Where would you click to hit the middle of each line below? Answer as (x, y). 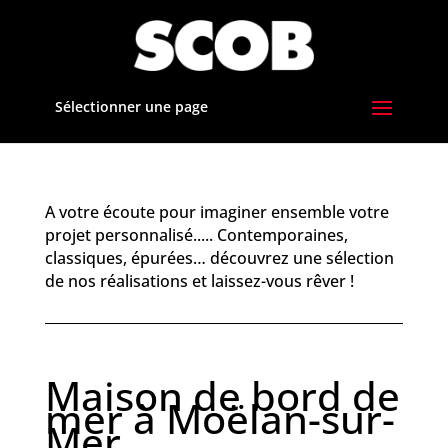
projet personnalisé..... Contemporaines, (196, 235)
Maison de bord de (222, 395)
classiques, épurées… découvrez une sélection (219, 258)
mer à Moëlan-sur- (219, 418)
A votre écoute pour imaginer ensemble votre (216, 212)
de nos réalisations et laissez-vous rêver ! (199, 281)
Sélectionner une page (131, 107)
